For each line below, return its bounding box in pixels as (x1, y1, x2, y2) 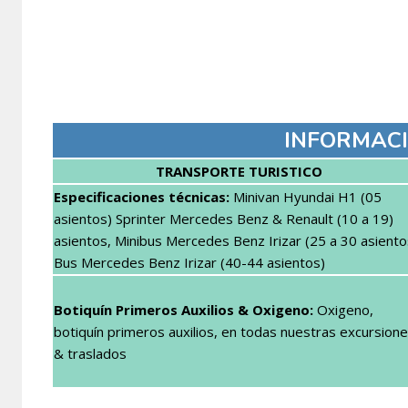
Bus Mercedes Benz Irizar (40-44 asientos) (54, 252, 325, 271)
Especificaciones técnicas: (54, 187, 229, 206)
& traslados (54, 343, 127, 362)
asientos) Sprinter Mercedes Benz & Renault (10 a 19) (54, 209, 393, 228)
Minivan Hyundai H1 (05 (229, 187, 382, 206)
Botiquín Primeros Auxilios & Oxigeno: (54, 300, 313, 319)
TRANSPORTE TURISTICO (155, 161, 322, 180)
